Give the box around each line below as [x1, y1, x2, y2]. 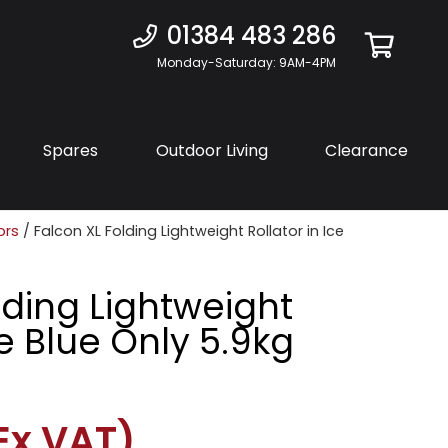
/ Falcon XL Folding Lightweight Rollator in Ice [19, 221, 344, 241]
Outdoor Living [155, 138, 268, 162]
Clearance [325, 138, 408, 162]
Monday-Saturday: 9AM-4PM [156, 54, 336, 71]
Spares [43, 138, 98, 162]
